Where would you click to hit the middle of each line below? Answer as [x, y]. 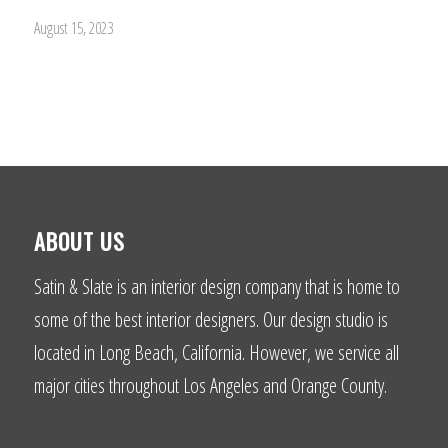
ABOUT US [79, 241]
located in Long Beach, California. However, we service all [216, 353]
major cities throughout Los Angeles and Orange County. [210, 386]
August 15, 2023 [73, 27]
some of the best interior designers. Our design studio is [210, 320]
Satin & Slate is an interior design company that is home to [216, 287]
